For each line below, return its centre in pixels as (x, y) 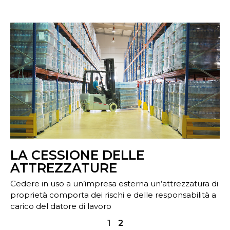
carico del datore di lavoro (61, 206)
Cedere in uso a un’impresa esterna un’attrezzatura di (114, 184)
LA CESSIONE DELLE (77, 155)
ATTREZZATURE (64, 168)
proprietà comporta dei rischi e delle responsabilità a (113, 195)
